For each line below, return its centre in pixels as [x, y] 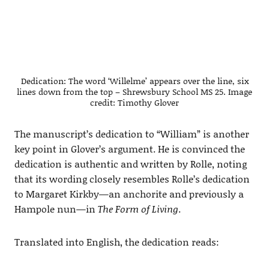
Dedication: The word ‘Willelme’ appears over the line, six [134, 81]
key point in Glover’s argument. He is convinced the [129, 149]
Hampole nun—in [56, 209]
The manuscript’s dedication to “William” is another [131, 134]
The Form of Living [138, 209]
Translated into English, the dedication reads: [116, 242]
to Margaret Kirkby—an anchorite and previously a [129, 194]
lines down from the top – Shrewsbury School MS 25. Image [134, 92]
